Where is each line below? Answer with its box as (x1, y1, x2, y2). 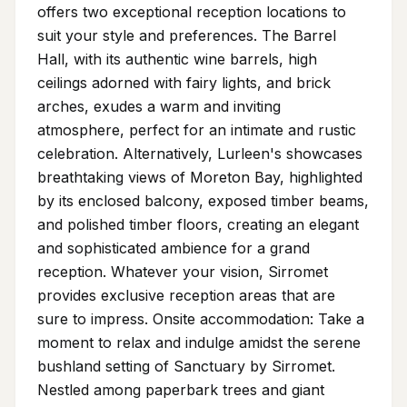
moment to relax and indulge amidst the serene (37, 333, 361, 352)
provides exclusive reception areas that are (37, 286, 335, 304)
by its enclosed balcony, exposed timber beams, (37, 192, 369, 210)
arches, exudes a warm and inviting (37, 97, 281, 115)
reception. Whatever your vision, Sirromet (37, 263, 328, 281)
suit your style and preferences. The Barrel (37, 26, 336, 45)
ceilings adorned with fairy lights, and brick (37, 74, 331, 92)
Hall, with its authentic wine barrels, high (37, 50, 317, 68)
